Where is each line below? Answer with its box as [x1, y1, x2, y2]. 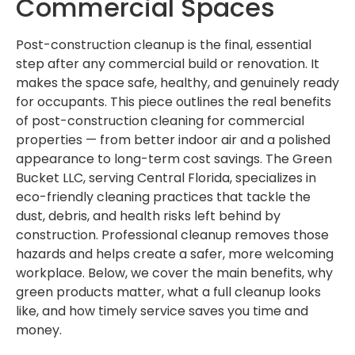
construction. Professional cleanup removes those [16, 226, 329, 245]
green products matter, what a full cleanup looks [16, 283, 321, 302]
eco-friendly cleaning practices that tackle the [16, 188, 311, 207]
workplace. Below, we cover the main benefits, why [16, 264, 333, 283]
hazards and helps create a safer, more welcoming [16, 245, 334, 264]
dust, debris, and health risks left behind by [16, 207, 281, 226]
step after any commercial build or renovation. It [16, 55, 319, 74]
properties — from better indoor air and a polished [16, 131, 330, 150]
